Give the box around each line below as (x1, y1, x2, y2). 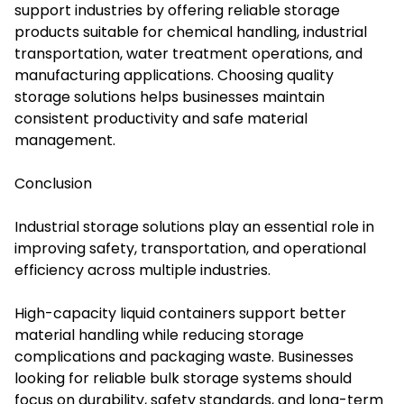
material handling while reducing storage (14, 325, 304, 346)
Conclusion (14, 173, 92, 195)
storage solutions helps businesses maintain (14, 87, 325, 108)
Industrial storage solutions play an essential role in (14, 216, 374, 238)
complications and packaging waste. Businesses (14, 346, 353, 368)
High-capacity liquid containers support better (14, 303, 346, 325)
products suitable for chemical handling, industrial (14, 22, 367, 43)
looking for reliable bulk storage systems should (14, 368, 352, 390)
